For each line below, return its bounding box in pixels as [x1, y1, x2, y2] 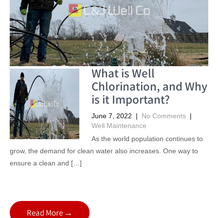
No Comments [141, 112, 186, 120]
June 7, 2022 [91, 112, 132, 120]
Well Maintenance [91, 122, 146, 130]
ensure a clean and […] [10, 159, 82, 167]
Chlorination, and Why [91, 78, 207, 94]
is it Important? [91, 91, 170, 108]
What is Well [91, 65, 155, 81]
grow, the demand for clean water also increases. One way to [10, 147, 198, 155]
